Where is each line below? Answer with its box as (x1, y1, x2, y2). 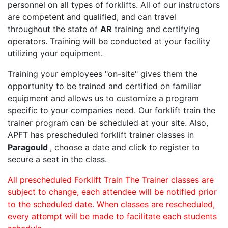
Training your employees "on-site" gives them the (8, 69, 197, 79)
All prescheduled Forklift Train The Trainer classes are (8, 175, 214, 185)
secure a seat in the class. (8, 154, 107, 165)
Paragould (8, 142, 50, 153)
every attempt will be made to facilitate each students (8, 211, 217, 222)
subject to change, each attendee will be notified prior (8, 187, 217, 197)
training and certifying (112, 24, 200, 35)
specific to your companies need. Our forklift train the (8, 105, 215, 116)
